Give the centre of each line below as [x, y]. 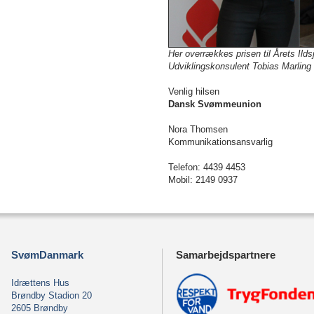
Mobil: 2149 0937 [203, 180]
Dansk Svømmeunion [215, 104]
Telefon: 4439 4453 [207, 167]
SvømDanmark [47, 255]
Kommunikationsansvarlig [220, 142]
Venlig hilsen [194, 91]
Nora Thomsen [198, 129]
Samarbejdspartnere [226, 255]
